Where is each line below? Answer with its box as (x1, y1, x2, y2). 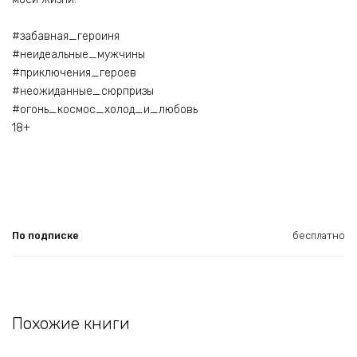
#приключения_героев (12, 66, 136, 80)
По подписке (12, 229, 79, 242)
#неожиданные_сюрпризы (12, 84, 154, 99)
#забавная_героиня (12, 29, 120, 44)
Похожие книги (12, 314, 130, 334)
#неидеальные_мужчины (12, 48, 145, 62)
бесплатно (292, 229, 345, 242)
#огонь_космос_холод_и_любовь (12, 103, 198, 117)
